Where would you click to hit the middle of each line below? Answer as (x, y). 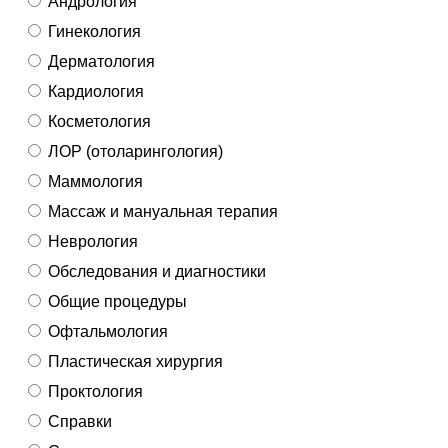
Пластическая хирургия (135, 361)
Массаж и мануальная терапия (163, 211)
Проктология (95, 391)
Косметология (99, 121)
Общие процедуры (117, 301)
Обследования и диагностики (157, 271)
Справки (80, 421)
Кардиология (96, 91)
